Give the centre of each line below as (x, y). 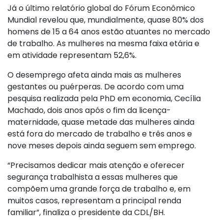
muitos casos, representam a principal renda (94, 200)
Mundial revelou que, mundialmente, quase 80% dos (106, 20)
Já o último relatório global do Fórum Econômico (101, 8)
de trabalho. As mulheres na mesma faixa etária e (103, 43)
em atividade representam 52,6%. (72, 55)
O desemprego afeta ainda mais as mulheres (94, 75)
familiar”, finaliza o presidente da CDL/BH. (86, 212)
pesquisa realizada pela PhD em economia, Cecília (104, 98)
